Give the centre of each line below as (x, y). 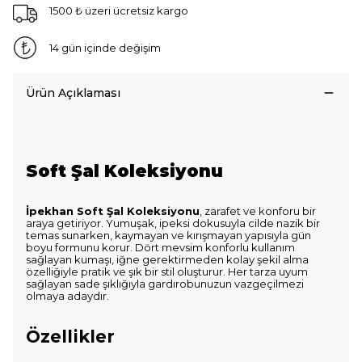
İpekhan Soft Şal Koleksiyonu (113, 211)
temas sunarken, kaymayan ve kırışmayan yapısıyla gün (168, 235)
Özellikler (70, 337)
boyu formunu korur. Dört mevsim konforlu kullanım (160, 247)
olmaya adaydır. (67, 296)
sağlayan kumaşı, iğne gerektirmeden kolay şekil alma (167, 259)
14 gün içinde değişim (105, 47)
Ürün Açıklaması (73, 93)
